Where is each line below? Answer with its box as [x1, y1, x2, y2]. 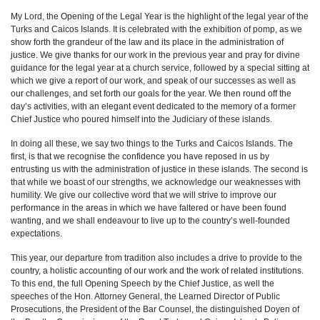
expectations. [11, 229, 64, 239]
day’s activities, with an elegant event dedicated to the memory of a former [11, 101, 296, 111]
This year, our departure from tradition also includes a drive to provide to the [11, 253, 302, 263]
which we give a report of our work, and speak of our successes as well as [11, 76, 296, 86]
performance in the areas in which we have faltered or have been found [11, 203, 286, 213]
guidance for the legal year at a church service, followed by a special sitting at [11, 63, 309, 73]
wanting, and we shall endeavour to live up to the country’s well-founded [11, 216, 290, 226]
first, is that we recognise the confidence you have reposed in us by [11, 151, 269, 161]
